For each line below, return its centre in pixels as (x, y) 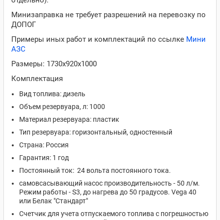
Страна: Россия (44, 145)
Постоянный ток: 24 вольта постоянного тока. (95, 170)
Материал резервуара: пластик (69, 119)
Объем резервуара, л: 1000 (62, 107)
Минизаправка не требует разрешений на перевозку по (109, 15)
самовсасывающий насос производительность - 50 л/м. (110, 183)
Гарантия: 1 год (44, 158)
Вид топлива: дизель (52, 94)
